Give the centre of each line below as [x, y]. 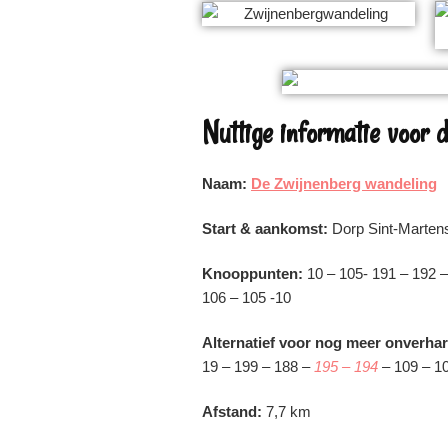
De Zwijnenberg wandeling [344, 183]
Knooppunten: [254, 273]
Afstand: [234, 411]
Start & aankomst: [267, 228]
